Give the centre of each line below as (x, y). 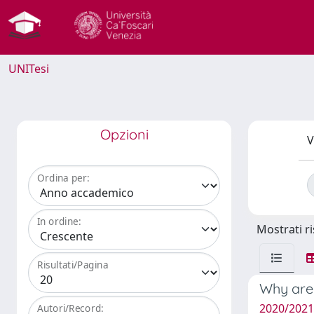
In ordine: (59, 221)
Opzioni (124, 134)
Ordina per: (63, 178)
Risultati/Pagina (73, 265)
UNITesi (29, 69)
